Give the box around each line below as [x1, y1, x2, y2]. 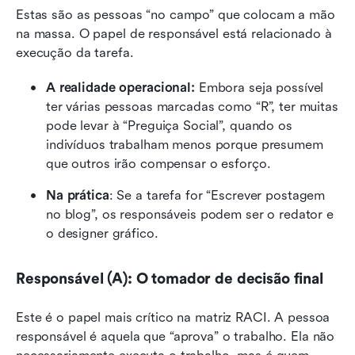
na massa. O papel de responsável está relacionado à [16, 25, 332, 41]
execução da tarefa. [16, 44, 134, 60]
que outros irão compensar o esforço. [46, 155, 271, 171]
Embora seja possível [194, 79, 324, 95]
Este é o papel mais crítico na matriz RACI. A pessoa [16, 309, 330, 325]
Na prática [46, 187, 109, 203]
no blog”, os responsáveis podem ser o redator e [46, 206, 334, 222]
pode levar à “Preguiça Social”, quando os [46, 117, 292, 133]
